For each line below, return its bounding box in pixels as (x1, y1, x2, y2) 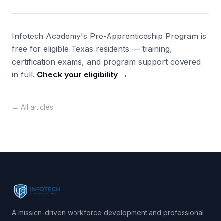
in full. (12, 70, 37, 79)
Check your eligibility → (37, 70, 128, 79)
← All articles (12, 103, 53, 111)
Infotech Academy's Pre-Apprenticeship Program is (12, 31, 206, 41)
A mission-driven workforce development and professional (12, 208, 204, 217)
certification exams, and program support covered (12, 57, 201, 67)
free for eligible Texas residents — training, (12, 44, 172, 54)
